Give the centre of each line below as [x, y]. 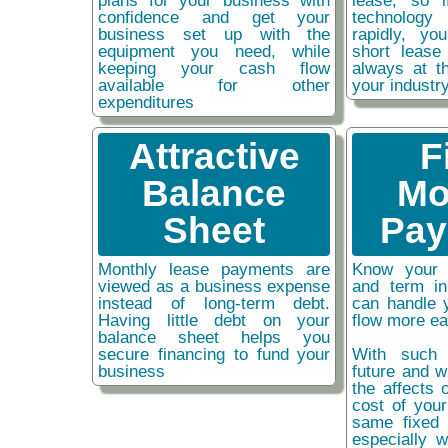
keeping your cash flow [214, 68]
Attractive [214, 157]
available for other [214, 85]
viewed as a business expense [214, 286]
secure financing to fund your [214, 354]
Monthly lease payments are [214, 269]
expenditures [146, 102]
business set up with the [214, 34]
